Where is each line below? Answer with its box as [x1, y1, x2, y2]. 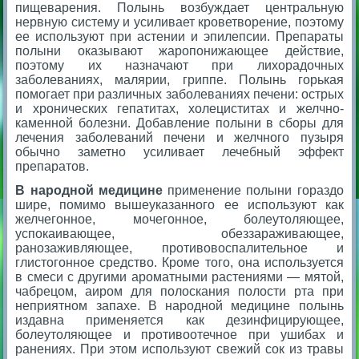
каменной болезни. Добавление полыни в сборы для [15, 115, 344, 130]
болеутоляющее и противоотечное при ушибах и [15, 327, 344, 341]
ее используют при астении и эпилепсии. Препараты [15, 29, 344, 43]
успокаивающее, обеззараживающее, [15, 226, 344, 240]
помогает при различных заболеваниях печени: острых [15, 87, 344, 101]
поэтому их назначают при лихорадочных [15, 58, 344, 72]
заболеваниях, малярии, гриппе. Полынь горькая [15, 72, 344, 87]
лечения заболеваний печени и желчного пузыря [15, 130, 344, 144]
